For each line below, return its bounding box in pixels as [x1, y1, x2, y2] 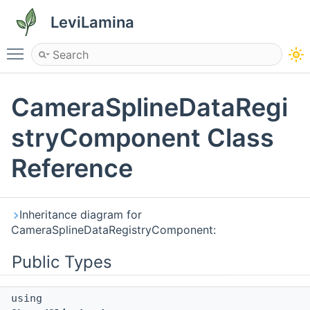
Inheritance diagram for [19, 208, 142, 222]
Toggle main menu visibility [30, 41, 173, 55]
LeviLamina [51, 13, 134, 31]
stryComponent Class [11, 122, 274, 154]
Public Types [12, 252, 112, 273]
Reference [11, 153, 133, 184]
